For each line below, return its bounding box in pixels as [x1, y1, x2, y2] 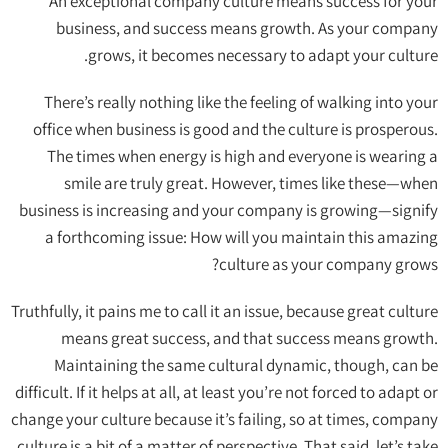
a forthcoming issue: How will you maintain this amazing [45, 226, 438, 249]
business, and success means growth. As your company [56, 17, 438, 40]
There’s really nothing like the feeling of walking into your [44, 91, 438, 114]
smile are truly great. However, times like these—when [64, 172, 438, 195]
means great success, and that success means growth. [61, 327, 438, 350]
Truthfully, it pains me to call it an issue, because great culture [11, 300, 438, 323]
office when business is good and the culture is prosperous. [33, 118, 438, 141]
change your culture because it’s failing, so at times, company [11, 408, 438, 431]
